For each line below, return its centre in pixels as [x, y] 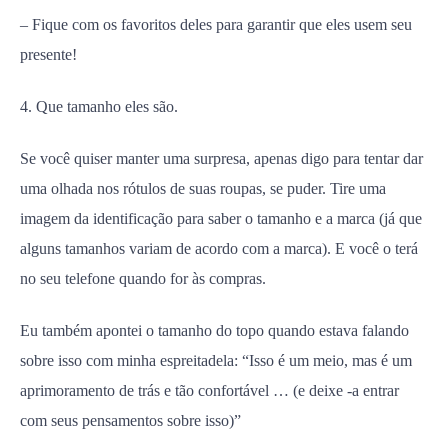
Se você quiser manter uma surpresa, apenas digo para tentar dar [221, 158]
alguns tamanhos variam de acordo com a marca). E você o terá [219, 248]
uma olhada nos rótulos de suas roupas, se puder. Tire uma [203, 188]
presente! [48, 54]
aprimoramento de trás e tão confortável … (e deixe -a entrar [209, 390]
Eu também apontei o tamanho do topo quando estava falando [214, 330]
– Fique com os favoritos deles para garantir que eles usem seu [216, 24]
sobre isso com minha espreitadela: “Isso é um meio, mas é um [216, 360]
